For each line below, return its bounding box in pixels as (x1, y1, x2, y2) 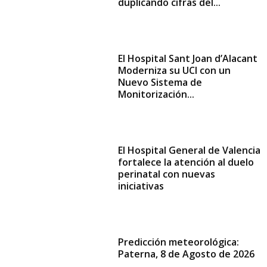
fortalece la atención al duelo (118, 156, 254, 169)
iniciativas (118, 179, 164, 193)
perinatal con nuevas (118, 167, 216, 181)
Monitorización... (118, 88, 195, 101)
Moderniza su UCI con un (118, 64, 231, 77)
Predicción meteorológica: (118, 235, 240, 249)
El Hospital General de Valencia (118, 144, 261, 157)
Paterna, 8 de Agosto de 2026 (118, 247, 255, 261)
